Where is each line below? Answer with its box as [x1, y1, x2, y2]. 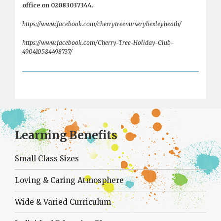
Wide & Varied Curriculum [15, 197, 111, 207]
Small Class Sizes [15, 153, 79, 163]
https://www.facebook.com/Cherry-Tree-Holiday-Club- [22, 39, 174, 46]
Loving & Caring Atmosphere [15, 175, 124, 185]
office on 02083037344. [22, 1, 94, 9]
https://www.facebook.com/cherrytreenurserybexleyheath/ [22, 20, 182, 28]
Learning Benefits [15, 128, 117, 142]
